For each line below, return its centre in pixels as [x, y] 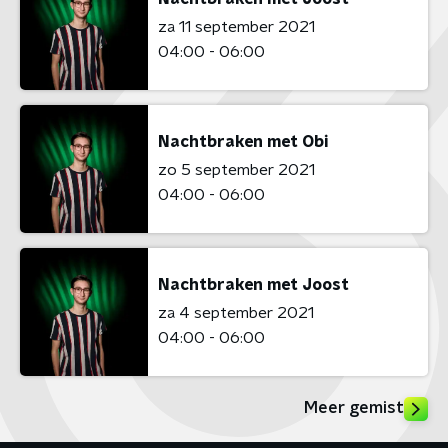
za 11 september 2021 [236, 26]
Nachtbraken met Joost [253, 284]
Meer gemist [354, 408]
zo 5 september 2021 [236, 169]
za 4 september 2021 [236, 312]
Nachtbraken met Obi [243, 141]
